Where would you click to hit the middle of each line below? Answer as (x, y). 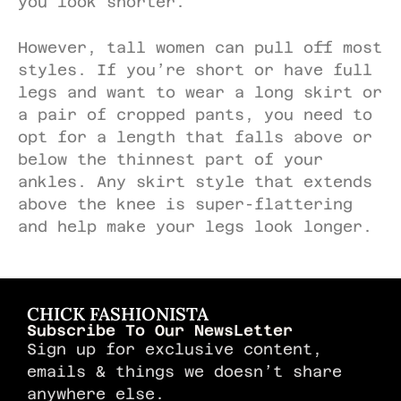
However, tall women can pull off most (200, 47)
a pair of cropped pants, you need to (195, 114)
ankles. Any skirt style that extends (195, 181)
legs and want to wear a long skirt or (200, 92)
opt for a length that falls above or (195, 137)
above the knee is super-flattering (185, 204)
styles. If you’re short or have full (195, 69)
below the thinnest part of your (171, 159)
